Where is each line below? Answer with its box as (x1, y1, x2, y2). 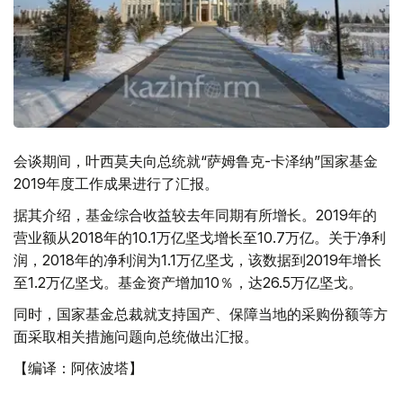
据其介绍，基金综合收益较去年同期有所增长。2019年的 (13, 205, 377, 224)
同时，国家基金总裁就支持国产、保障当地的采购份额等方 (13, 304, 388, 323)
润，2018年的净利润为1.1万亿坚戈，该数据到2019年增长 (13, 250, 381, 269)
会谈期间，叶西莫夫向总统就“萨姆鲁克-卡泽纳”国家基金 (13, 151, 378, 170)
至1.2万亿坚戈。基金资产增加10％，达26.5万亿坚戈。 (13, 273, 363, 291)
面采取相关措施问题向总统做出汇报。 (13, 327, 258, 345)
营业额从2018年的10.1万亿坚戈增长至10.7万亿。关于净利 (13, 228, 386, 246)
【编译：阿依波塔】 (13, 358, 143, 377)
